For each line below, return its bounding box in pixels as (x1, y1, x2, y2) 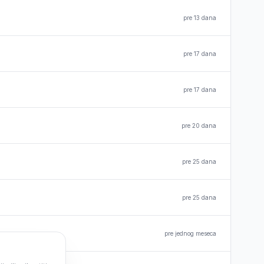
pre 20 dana (181, 121, 216, 129)
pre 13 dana (183, 14, 216, 21)
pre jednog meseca (164, 229, 216, 237)
